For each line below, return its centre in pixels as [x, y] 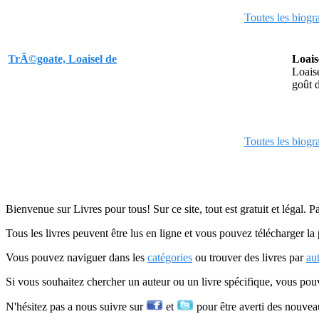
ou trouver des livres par [249, 257]
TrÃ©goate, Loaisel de [62, 59]
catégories [170, 257]
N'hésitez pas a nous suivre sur [76, 307]
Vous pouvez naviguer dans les [77, 257]
